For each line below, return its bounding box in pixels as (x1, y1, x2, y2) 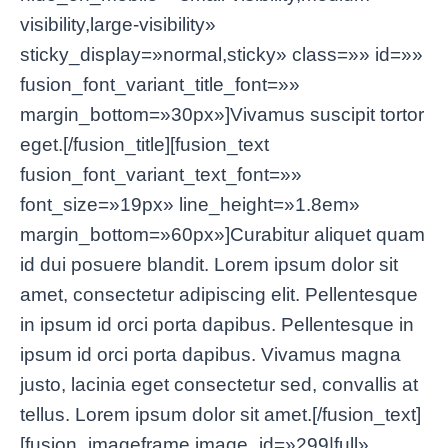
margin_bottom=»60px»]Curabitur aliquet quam (20, 224, 425, 246)
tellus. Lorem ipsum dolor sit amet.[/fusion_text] (20, 404, 421, 426)
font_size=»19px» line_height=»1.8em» (20, 194, 360, 216)
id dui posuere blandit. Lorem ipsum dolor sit (20, 254, 398, 276)
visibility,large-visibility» (20, 14, 216, 36)
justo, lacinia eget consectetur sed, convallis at (20, 374, 418, 396)
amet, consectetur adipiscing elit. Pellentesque (20, 284, 418, 306)
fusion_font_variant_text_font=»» (20, 164, 302, 186)
